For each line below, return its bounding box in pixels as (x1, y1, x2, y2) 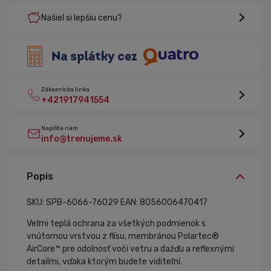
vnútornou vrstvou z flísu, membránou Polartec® (27, 231, 219, 241)
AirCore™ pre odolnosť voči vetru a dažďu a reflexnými (27, 244, 234, 254)
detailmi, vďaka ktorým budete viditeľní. (27, 256, 182, 267)
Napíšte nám (41, 125, 78, 132)
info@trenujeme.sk (41, 134, 122, 144)
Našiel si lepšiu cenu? (41, 12, 122, 23)
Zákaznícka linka (41, 86, 90, 93)
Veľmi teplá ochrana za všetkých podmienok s (27, 218, 206, 229)
